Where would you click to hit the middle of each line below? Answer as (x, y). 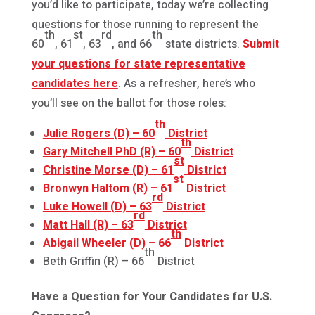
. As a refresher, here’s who (186, 84)
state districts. (202, 45)
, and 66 (131, 45)
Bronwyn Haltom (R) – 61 (108, 189)
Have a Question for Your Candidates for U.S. (152, 297)
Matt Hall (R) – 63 (88, 225)
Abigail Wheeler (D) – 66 (107, 244)
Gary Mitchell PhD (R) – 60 (111, 152)
